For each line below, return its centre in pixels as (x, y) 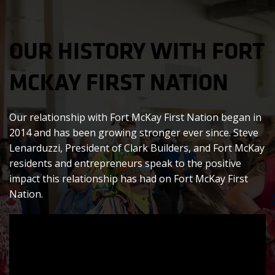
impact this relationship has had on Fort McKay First (129, 178)
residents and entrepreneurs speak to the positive (125, 163)
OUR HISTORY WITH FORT (137, 50)
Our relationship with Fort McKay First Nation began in (135, 117)
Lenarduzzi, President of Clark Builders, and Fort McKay (137, 148)
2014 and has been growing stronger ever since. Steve (134, 132)
